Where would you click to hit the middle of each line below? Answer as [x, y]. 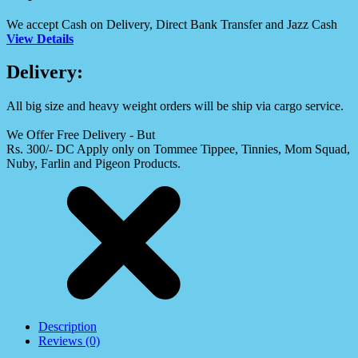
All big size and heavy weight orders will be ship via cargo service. [175, 106]
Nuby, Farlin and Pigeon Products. [93, 164]
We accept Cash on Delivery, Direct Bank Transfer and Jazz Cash [172, 24]
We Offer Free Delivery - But [81, 135]
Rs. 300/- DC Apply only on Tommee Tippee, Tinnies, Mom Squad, [178, 149]
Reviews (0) [69, 341]
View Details [40, 38]
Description [68, 327]
